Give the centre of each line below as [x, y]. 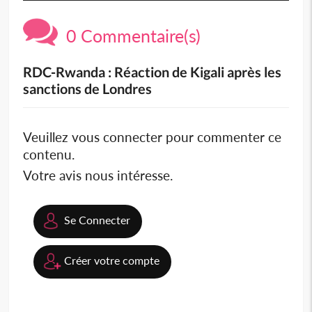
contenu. [49, 155]
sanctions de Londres [88, 89]
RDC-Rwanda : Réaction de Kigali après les [153, 72]
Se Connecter [97, 220]
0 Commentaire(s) [130, 36]
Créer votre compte [112, 260]
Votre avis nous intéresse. [98, 175]
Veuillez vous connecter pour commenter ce [153, 137]
